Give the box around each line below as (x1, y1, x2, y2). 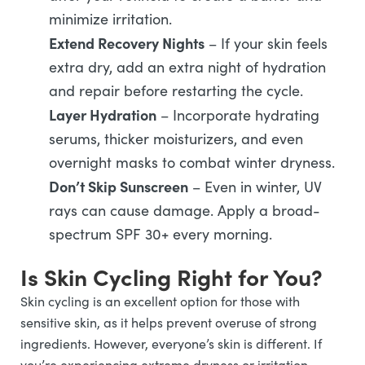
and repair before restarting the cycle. (49, 81, 303, 100)
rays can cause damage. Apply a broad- (49, 200, 320, 220)
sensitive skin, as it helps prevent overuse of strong (20, 314, 317, 331)
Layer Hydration (49, 104, 156, 125)
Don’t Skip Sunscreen (49, 176, 188, 196)
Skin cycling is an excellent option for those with (20, 292, 300, 310)
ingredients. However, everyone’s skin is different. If (20, 335, 322, 352)
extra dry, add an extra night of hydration (49, 57, 326, 77)
